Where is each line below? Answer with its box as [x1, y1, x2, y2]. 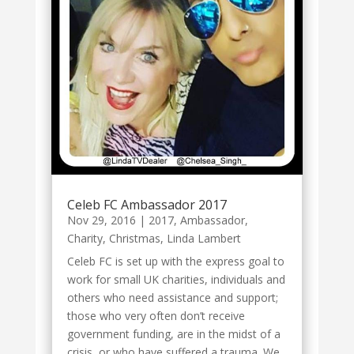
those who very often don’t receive [66, 307, 245, 323]
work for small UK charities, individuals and [66, 271, 285, 287]
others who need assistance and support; [66, 289, 278, 305]
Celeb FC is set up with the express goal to [66, 253, 284, 269]
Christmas [108, 230, 160, 246]
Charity [66, 230, 103, 246]
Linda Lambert [166, 230, 241, 246]
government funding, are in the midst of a [66, 326, 281, 341]
